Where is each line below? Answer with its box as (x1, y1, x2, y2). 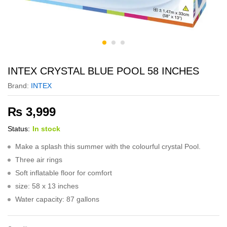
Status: (8, 125, 30, 133)
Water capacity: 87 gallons (15, 195, 99, 203)
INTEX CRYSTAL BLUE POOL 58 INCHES (8, 65, 199, 77)
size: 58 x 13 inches (15, 182, 79, 190)
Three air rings (15, 156, 62, 164)
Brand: (8, 82, 31, 90)
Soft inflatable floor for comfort (15, 169, 112, 177)
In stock (32, 125, 60, 133)
